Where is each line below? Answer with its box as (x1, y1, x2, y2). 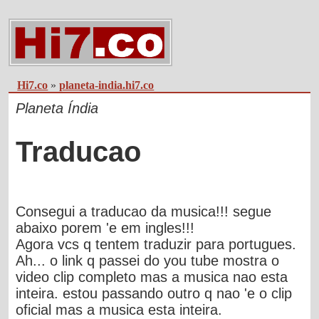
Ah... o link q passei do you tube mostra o (16, 252, 280, 268)
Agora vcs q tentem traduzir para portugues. (16, 236, 297, 252)
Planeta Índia (16, 100, 99, 117)
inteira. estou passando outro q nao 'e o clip (16, 285, 293, 301)
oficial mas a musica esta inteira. (16, 301, 223, 318)
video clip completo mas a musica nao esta (16, 268, 288, 285)
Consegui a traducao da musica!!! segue (16, 203, 272, 219)
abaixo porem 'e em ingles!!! (16, 219, 195, 236)
